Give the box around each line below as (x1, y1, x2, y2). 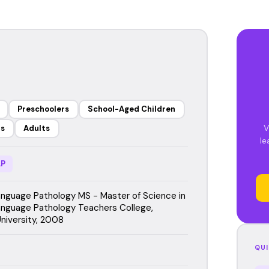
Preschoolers (17, 104, 69, 114)
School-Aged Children (88, 104, 175, 114)
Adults (23, 123, 50, 133)
